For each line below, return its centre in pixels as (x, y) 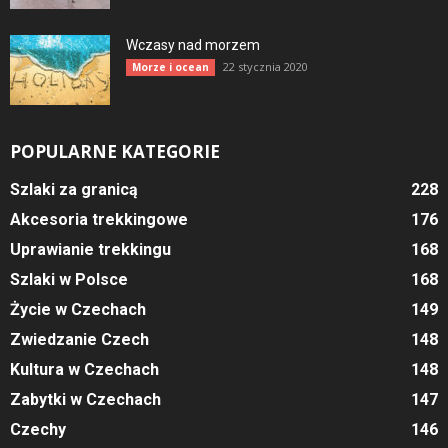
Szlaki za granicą (74, 190)
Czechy (38, 430)
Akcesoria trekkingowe (99, 220)
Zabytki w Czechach (85, 400)
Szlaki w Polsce (69, 280)
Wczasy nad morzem (193, 45)
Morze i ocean (170, 67)
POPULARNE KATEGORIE (115, 152)
